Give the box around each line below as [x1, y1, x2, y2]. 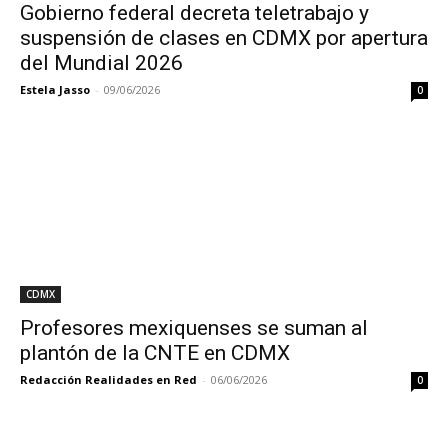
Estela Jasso [20, 82, 90, 97]
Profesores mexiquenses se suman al [20, 316, 368, 340]
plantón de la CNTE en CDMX [20, 341, 290, 365]
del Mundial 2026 [20, 51, 183, 75]
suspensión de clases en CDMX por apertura [20, 26, 428, 50]
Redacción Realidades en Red [20, 372, 197, 387]
